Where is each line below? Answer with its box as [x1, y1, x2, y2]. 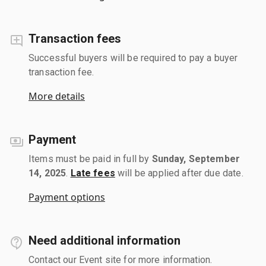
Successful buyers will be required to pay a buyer [28, 52, 238, 64]
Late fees [70, 167, 115, 179]
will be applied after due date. [115, 167, 243, 179]
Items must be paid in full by [28, 153, 152, 164]
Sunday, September [151, 153, 240, 164]
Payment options [28, 190, 105, 204]
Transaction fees [28, 31, 121, 46]
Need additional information [28, 233, 180, 248]
